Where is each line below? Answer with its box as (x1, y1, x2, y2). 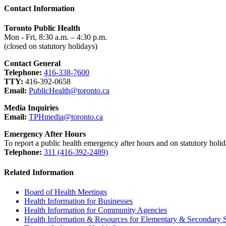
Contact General (4, 59, 61, 68)
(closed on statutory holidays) (4, 42, 97, 51)
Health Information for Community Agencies (24, 205, 167, 214)
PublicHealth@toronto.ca (29, 86, 109, 95)
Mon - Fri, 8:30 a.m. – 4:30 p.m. (4, 33, 107, 42)
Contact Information (4, 4, 75, 13)
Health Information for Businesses (24, 196, 133, 205)
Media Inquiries (4, 103, 59, 112)
